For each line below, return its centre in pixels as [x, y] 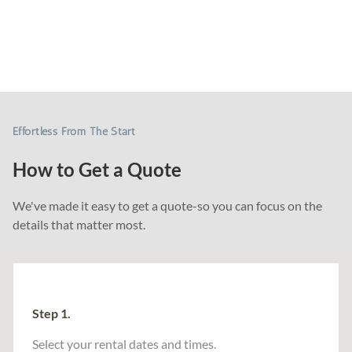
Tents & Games [93, 21]
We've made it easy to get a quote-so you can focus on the [167, 205]
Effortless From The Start [74, 132]
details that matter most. [79, 224]
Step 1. [51, 313]
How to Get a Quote [97, 169]
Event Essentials [100, 46]
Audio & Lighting [102, 33]
